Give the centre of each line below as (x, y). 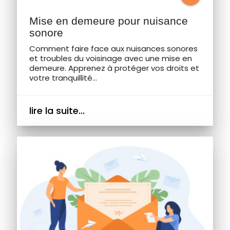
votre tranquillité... (63, 78)
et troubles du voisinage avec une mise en (110, 58)
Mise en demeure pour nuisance (108, 21)
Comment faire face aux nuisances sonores (113, 48)
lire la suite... (57, 110)
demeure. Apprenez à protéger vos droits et (114, 68)
